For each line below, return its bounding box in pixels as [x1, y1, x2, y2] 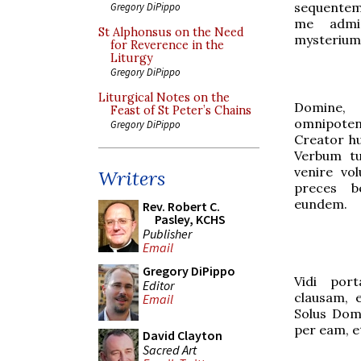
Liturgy [110, 51, 153, 65]
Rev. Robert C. [143, 198, 220, 214]
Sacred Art [143, 341, 197, 358]
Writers [98, 166, 165, 191]
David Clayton [143, 327, 222, 343]
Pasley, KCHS [155, 211, 226, 227]
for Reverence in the [110, 38, 224, 52]
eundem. [294, 195, 348, 212]
